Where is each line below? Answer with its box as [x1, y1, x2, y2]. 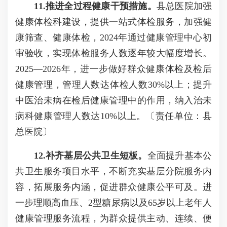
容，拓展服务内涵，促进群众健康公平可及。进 [15, 182, 212, 192]
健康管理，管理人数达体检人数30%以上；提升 [15, 80, 212, 90]
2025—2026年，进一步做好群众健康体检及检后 [15, 64, 212, 74]
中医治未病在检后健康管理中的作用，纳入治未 [15, 95, 212, 105]
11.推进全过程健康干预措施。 [33, 1, 157, 11]
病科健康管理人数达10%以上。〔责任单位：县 [15, 111, 212, 121]
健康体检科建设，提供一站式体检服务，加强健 [15, 17, 212, 27]
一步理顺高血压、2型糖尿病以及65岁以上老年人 [15, 198, 212, 208]
